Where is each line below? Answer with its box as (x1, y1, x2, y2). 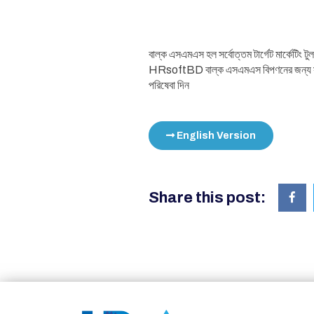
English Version (175, 130, 256, 142)
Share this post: (149, 189, 266, 207)
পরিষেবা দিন (149, 79, 189, 92)
